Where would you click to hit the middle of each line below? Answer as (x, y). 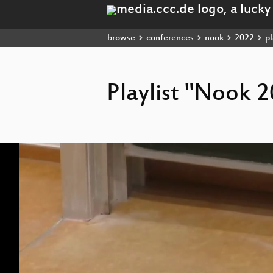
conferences (170, 38)
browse (121, 38)
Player (117, 157)
